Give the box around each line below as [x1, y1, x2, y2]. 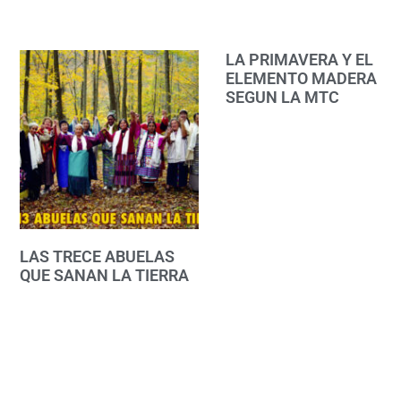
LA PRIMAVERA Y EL [226, 49, 373, 69]
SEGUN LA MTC [226, 87, 339, 107]
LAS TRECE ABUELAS [20, 246, 175, 266]
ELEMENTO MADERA [226, 68, 377, 88]
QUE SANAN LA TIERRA [20, 265, 189, 285]
